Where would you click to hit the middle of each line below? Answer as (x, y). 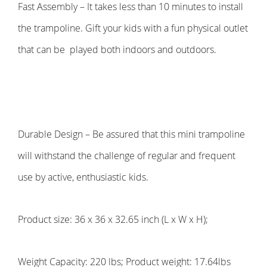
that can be (41, 50)
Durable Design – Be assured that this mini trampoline (131, 134)
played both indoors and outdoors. (143, 50)
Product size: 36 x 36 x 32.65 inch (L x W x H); (113, 220)
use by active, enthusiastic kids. (83, 177)
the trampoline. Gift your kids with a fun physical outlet (133, 28)
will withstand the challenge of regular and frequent (127, 156)
